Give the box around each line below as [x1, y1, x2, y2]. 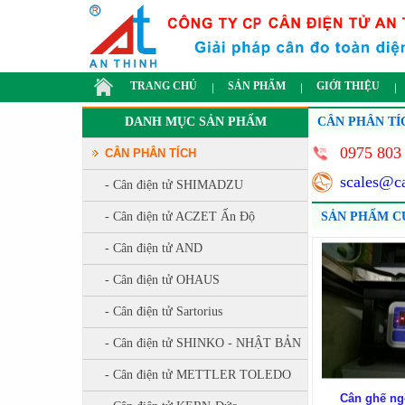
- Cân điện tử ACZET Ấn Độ [105, 210, 255, 223]
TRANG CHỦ [130, 80, 197, 93]
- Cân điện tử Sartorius [105, 305, 222, 318]
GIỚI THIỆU [316, 80, 380, 93]
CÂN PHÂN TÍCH [105, 146, 196, 160]
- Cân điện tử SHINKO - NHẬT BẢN [105, 336, 301, 350]
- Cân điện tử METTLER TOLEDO [105, 368, 291, 381]
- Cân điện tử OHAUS [105, 273, 220, 287]
